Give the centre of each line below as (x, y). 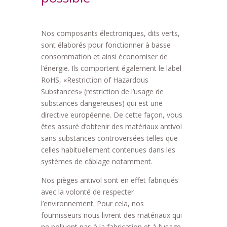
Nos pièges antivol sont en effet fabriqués (109, 180)
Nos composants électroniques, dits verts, (110, 33)
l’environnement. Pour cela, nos (92, 203)
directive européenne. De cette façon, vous (111, 115)
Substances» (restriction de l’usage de (102, 91)
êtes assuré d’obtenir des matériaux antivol (111, 126)
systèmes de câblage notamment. (97, 161)
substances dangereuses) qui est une (102, 103)
